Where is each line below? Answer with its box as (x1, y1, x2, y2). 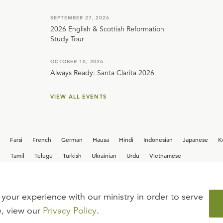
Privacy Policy (43, 205, 97, 216)
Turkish (63, 151, 82, 159)
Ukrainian (92, 151, 116, 159)
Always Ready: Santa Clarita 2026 (50, 68, 154, 77)
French (32, 135, 51, 143)
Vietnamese (149, 151, 181, 159)
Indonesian (143, 135, 173, 143)
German (61, 135, 83, 143)
